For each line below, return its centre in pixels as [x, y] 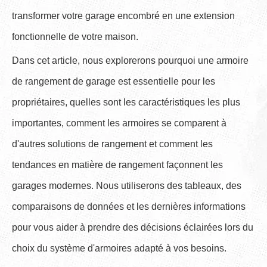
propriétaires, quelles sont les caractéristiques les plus [126, 102]
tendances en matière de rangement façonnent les [117, 165]
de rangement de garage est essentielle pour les [114, 81]
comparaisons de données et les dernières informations [129, 207]
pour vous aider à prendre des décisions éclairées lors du [133, 227]
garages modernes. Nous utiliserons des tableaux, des [127, 186]
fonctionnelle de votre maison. [75, 37]
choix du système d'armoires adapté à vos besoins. [119, 248]
